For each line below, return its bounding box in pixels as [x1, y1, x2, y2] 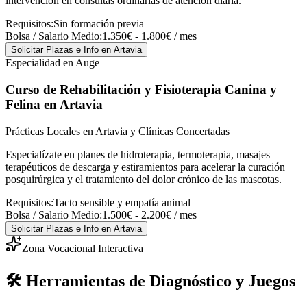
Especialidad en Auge [5, 57, 99, 69]
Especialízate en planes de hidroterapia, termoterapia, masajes [5, 148, 270, 160]
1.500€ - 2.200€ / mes [102, 208, 197, 221]
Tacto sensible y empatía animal [53, 196, 191, 208]
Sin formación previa [53, 18, 144, 30]
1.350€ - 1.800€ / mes [102, 30, 197, 42]
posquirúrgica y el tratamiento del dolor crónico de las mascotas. [5, 173, 282, 185]
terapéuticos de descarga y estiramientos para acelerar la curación [5, 160, 285, 173]
